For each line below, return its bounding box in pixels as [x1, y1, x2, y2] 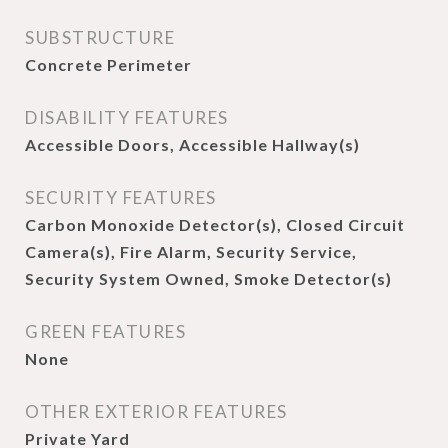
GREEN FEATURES [25, 321, 186, 342]
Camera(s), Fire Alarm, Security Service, [25, 242, 357, 261]
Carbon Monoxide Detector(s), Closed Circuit [25, 215, 405, 234]
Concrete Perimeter [25, 55, 192, 74]
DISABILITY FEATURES [25, 107, 229, 128]
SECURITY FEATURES [25, 187, 217, 208]
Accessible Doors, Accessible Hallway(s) [25, 135, 360, 154]
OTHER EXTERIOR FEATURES [25, 401, 288, 422]
